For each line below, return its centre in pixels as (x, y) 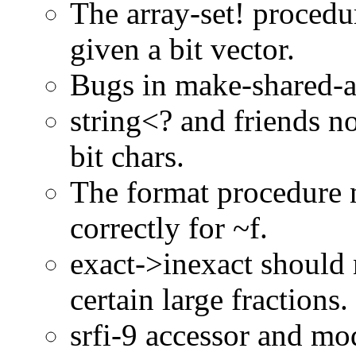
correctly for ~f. (169, 227)
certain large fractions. (209, 299)
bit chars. (127, 156)
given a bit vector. (182, 48)
